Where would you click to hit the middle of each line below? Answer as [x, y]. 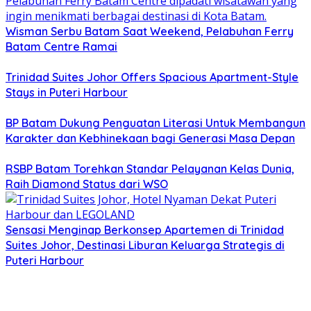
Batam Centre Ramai [61, 47]
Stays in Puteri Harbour [67, 93]
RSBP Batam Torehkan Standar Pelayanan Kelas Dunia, [150, 169]
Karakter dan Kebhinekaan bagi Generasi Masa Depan [150, 138]
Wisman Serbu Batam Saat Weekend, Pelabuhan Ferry [150, 32]
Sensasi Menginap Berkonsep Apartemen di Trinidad [145, 230]
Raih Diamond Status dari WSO [87, 184]
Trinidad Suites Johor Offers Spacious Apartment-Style [152, 77]
